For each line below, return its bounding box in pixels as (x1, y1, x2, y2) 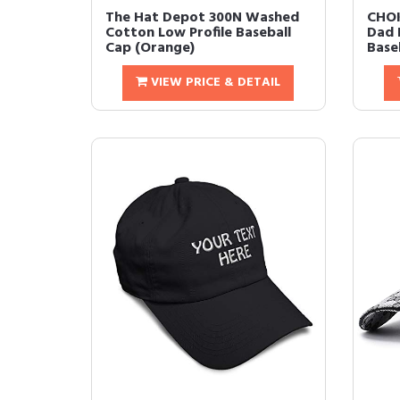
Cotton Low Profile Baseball (105, 21, 291, 45)
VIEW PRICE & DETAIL (147, 72, 281, 93)
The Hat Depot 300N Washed (105, 6, 299, 29)
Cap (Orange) (105, 37, 195, 60)
